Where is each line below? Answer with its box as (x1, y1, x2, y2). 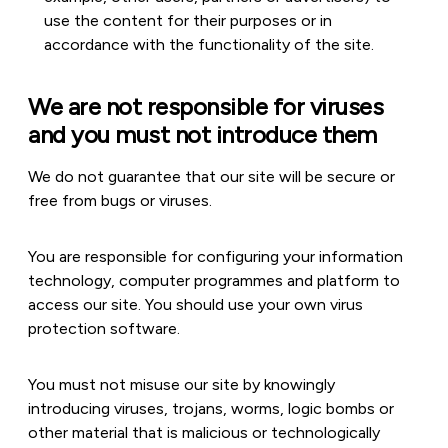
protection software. (28, 319, 180, 338)
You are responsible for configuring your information (28, 247, 403, 266)
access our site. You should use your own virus (28, 295, 363, 314)
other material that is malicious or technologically (28, 423, 380, 442)
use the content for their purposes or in (44, 11, 332, 30)
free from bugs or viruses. (28, 191, 212, 210)
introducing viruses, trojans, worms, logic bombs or (28, 399, 394, 418)
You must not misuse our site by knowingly (28, 375, 335, 394)
